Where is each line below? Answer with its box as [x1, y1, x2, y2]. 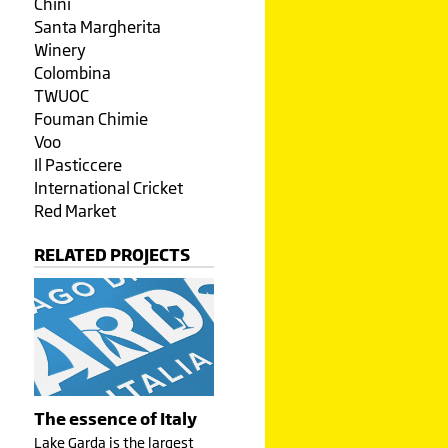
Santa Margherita [33, 17, 161, 37]
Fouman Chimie [33, 109, 148, 129]
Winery [33, 40, 86, 60]
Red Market [33, 201, 116, 221]
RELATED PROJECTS [33, 245, 190, 264]
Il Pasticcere [33, 155, 122, 175]
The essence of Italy [33, 408, 197, 428]
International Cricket [33, 178, 183, 198]
